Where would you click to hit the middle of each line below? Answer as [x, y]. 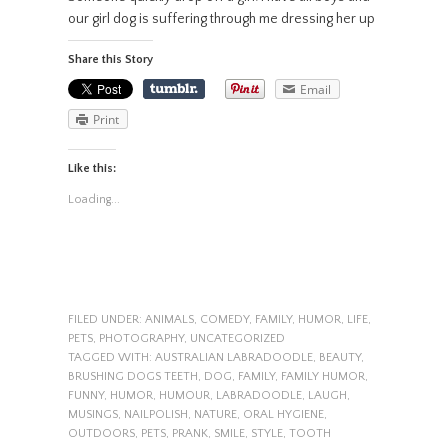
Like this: [91, 168]
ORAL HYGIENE [283, 414]
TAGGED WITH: [111, 357]
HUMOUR [184, 395]
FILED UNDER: [106, 319]
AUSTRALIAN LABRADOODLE [233, 357]
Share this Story [110, 59]
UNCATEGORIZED [237, 338]
